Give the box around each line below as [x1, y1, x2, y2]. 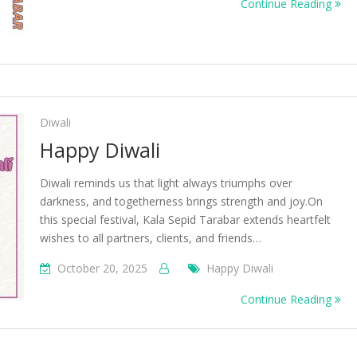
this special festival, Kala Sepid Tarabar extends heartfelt [40, 212, 331, 227]
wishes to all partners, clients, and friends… [40, 230, 261, 245]
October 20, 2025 [57, 261, 147, 276]
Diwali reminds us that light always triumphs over [40, 175, 292, 190]
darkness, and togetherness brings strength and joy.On [40, 194, 323, 209]
